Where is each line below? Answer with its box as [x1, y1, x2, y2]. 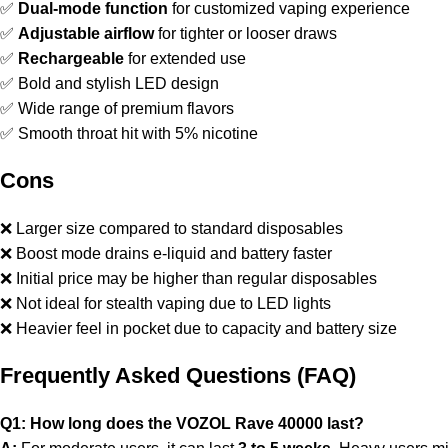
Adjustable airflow [18, 25, 154, 43]
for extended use [124, 50, 246, 68]
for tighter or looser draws [154, 25, 337, 43]
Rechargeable [18, 50, 124, 68]
